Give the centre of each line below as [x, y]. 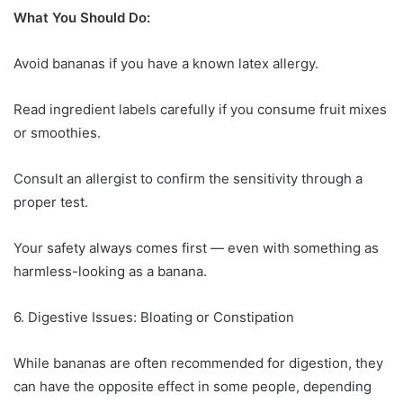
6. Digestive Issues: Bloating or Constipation [154, 318]
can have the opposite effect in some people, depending [193, 387]
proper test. [51, 202]
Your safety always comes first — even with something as [196, 248]
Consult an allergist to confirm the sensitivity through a [188, 179]
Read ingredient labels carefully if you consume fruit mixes [200, 110]
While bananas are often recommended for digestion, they [198, 363]
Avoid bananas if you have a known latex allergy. [166, 64]
